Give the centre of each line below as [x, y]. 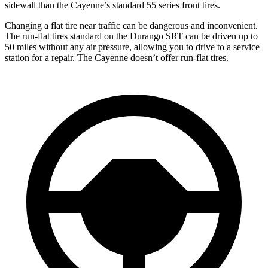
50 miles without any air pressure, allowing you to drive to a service [132, 47]
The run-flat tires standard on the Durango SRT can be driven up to [131, 36]
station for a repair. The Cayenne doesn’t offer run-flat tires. [117, 57]
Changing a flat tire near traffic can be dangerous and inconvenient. [131, 25]
